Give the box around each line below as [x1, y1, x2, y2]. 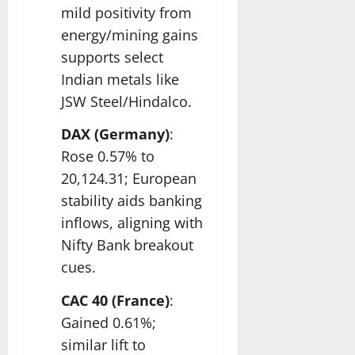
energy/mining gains [61, 25, 198, 44]
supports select [61, 47, 163, 67]
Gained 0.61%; [61, 312, 156, 332]
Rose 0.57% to [61, 147, 155, 166]
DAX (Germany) [61, 124, 170, 144]
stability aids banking [61, 191, 202, 211]
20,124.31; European [61, 169, 197, 189]
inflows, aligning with [61, 213, 203, 233]
